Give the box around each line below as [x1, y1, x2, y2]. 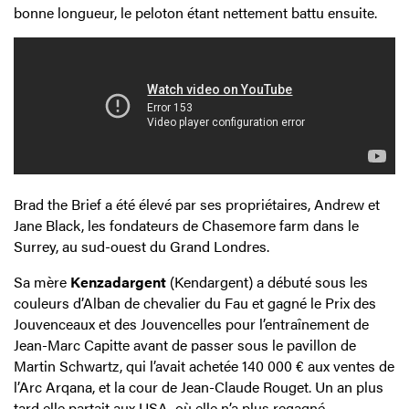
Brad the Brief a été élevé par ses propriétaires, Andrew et [14, 194, 380, 215]
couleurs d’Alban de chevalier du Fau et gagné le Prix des [14, 292, 376, 314]
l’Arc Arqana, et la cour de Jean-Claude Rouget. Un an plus [14, 376, 383, 398]
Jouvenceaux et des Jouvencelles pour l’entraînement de [14, 313, 369, 335]
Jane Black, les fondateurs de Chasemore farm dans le [14, 215, 359, 236]
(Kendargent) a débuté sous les [166, 271, 368, 293]
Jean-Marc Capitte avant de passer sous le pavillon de [14, 334, 356, 356]
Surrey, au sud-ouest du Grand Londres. [14, 236, 269, 257]
